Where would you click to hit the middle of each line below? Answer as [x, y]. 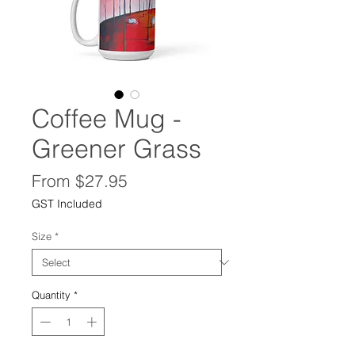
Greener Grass [116, 149]
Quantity [51, 295]
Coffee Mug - [107, 119]
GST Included [67, 204]
